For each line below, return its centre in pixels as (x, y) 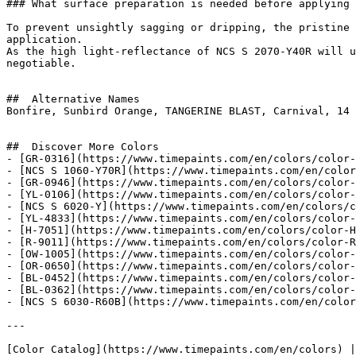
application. (44, 39)
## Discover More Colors (86, 147)
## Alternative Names (76, 99)
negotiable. (41, 63)
